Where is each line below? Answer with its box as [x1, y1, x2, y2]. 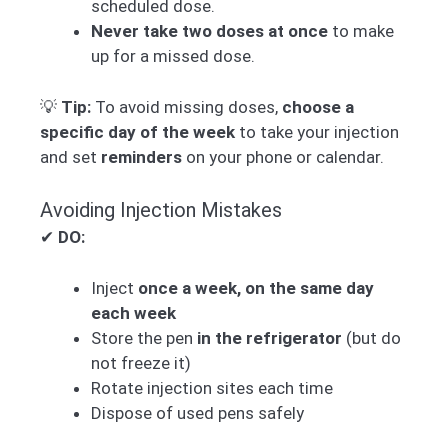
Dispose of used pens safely [91, 402, 304, 423]
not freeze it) [91, 352, 191, 373]
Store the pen [91, 327, 197, 348]
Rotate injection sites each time [91, 377, 333, 398]
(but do [342, 327, 401, 348]
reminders [101, 146, 182, 167]
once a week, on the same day [138, 277, 374, 298]
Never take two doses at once [91, 21, 328, 42]
